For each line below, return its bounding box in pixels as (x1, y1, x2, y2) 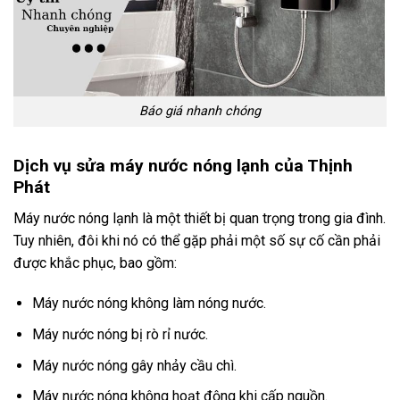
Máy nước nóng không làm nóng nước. (31, 295, 266, 312)
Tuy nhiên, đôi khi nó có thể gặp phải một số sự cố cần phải (13, 231, 380, 249)
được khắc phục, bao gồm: (13, 254, 177, 271)
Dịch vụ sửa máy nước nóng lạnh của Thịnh (13, 155, 353, 177)
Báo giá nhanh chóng (139, 104, 261, 120)
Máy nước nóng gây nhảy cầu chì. (31, 356, 237, 374)
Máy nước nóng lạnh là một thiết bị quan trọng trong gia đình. (13, 209, 386, 227)
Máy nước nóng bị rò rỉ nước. (31, 326, 208, 344)
